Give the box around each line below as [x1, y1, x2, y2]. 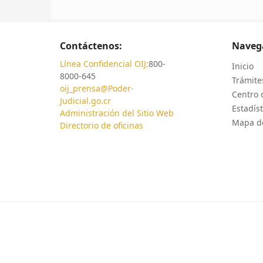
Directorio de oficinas [60, 120, 143, 131]
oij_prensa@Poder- [60, 83, 134, 95]
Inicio [231, 60, 254, 72]
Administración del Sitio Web [60, 107, 174, 119]
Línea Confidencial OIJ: [60, 58, 149, 70]
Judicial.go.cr [60, 95, 111, 107]
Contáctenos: [60, 39, 122, 53]
